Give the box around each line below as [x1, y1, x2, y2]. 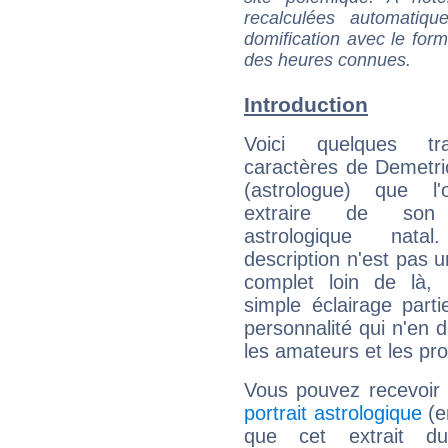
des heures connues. [244, 49, 411, 70]
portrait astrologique [244, 402, 422, 425]
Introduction [244, 93, 368, 117]
